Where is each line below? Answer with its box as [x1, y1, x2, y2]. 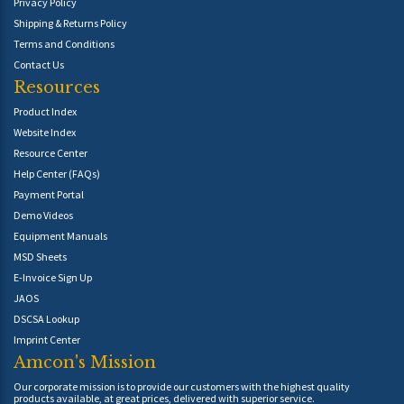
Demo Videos [14, 207, 73, 222]
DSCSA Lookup [14, 311, 79, 326]
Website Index [14, 124, 76, 139]
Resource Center [14, 145, 87, 160]
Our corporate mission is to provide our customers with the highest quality [14, 379, 350, 393]
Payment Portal [14, 187, 84, 201]
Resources [14, 77, 100, 97]
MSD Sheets [14, 249, 67, 263]
